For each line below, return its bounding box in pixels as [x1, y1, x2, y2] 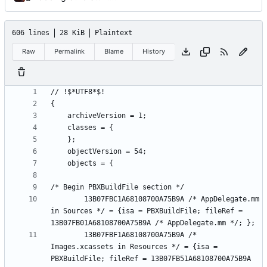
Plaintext [95, 28, 132, 37]
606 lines [12, 28, 49, 37]
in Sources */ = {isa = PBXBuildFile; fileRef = [51, 206, 243, 215]
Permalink [54, 47, 85, 55]
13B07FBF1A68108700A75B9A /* [51, 230, 84, 239]
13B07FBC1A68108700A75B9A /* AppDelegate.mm [51, 194, 84, 203]
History [142, 47, 166, 55]
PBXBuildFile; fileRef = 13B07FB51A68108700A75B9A [51, 254, 251, 263]
